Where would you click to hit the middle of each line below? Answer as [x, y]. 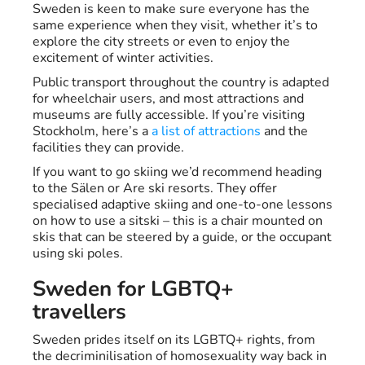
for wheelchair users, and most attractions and [168, 99]
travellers [79, 312]
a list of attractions [206, 132]
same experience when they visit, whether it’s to [175, 26]
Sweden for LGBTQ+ [133, 289]
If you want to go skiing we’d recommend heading [177, 172]
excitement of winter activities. [123, 58]
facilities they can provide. [108, 148]
